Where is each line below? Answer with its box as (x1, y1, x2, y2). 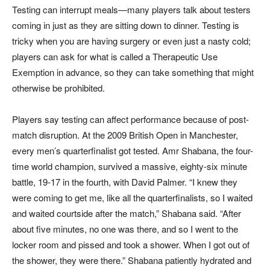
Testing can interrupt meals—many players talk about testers (12, 3, 251, 16)
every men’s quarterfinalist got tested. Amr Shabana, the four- (12, 144, 253, 157)
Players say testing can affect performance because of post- (12, 113, 249, 126)
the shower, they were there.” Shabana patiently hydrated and (12, 254, 251, 267)
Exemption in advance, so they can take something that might (12, 66, 254, 79)
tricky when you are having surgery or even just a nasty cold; (12, 34, 251, 48)
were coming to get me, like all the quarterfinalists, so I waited (12, 191, 253, 204)
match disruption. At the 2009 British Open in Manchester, (12, 128, 238, 142)
